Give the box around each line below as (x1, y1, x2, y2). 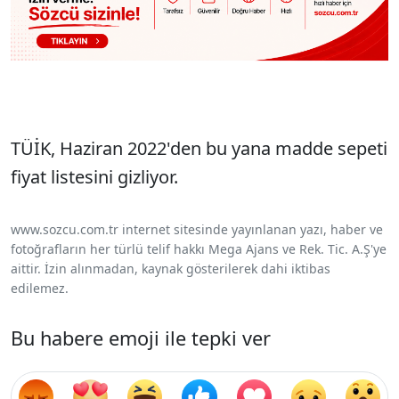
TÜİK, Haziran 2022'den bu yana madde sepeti (11, 135, 387, 160)
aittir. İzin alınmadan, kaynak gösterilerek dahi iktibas (11, 259, 330, 277)
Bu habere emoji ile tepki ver (11, 324, 271, 351)
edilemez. (11, 279, 69, 297)
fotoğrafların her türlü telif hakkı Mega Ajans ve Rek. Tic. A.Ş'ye (11, 240, 387, 257)
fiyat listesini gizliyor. (11, 164, 178, 189)
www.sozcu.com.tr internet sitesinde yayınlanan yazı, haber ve (11, 220, 383, 238)
